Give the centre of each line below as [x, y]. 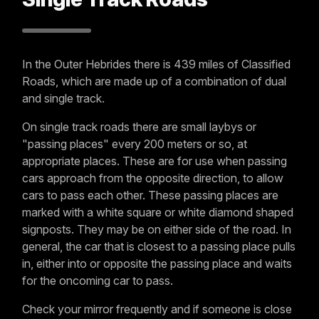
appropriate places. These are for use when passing [155, 161]
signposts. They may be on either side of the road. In [157, 230]
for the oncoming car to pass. [98, 281]
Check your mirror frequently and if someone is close [157, 309]
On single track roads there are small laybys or [139, 127]
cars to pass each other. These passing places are [150, 195]
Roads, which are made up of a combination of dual [154, 82]
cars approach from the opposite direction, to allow [153, 178]
